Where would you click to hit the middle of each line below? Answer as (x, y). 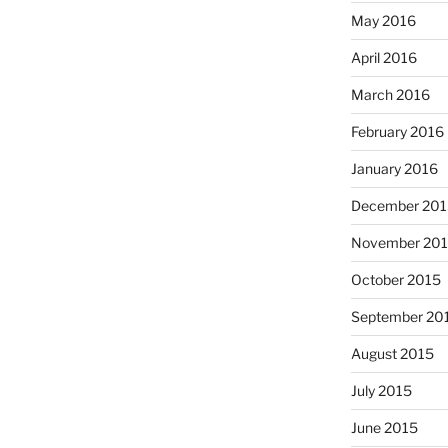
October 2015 (395, 279)
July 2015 (381, 390)
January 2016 (394, 168)
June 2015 (384, 427)
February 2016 (397, 131)
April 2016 (383, 57)
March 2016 (390, 94)
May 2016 (383, 20)
